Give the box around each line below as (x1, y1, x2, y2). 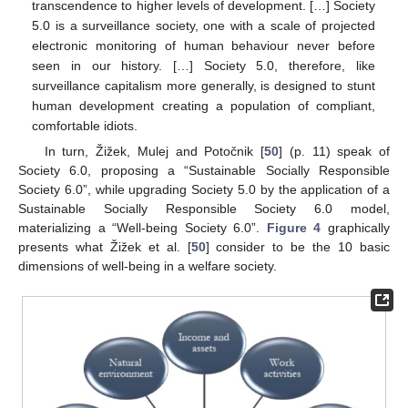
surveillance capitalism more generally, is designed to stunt (32, 78, 375, 94)
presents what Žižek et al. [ (18, 240, 191, 255)
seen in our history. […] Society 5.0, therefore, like (32, 58, 375, 74)
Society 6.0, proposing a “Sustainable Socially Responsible (18, 163, 390, 178)
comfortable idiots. (32, 118, 138, 134)
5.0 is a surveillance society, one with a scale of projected (32, 18, 375, 34)
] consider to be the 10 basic (205, 240, 391, 255)
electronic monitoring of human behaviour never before (32, 38, 375, 54)
